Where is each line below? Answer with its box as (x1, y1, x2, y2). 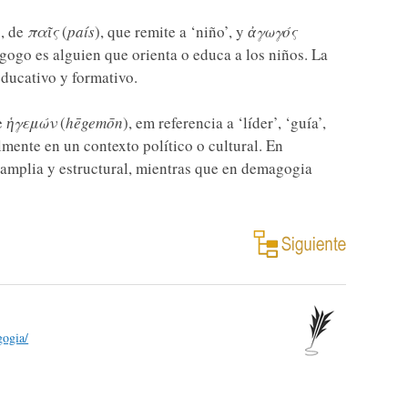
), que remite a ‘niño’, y (94, 21, 248, 42)
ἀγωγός (247, 21, 297, 42)
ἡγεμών (5, 112, 56, 133)
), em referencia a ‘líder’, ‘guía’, (122, 112, 326, 133)
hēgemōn (65, 112, 123, 133)
